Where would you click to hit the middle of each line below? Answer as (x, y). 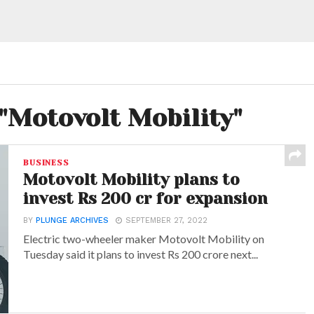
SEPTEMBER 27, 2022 (167, 220)
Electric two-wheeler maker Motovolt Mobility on (144, 239)
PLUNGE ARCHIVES (73, 220)
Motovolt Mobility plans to (132, 180)
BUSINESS (46, 163)
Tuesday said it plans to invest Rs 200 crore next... (141, 254)
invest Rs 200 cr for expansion (146, 199)
